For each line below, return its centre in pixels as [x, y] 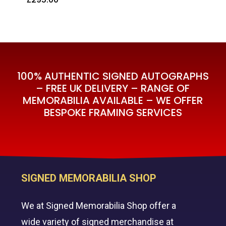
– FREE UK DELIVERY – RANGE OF [113, 88]
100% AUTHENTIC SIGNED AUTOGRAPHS [113, 76]
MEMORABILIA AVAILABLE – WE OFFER [113, 100]
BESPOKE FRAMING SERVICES [113, 112]
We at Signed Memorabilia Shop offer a [99, 206]
